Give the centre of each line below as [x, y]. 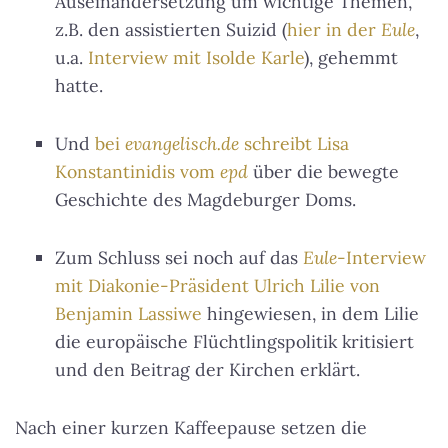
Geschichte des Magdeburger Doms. [205, 199]
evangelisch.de [182, 143]
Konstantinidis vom [137, 171]
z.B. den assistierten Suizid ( [171, 29]
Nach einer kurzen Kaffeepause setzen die [191, 427]
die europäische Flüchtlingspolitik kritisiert [234, 341]
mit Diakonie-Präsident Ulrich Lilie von [217, 285]
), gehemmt [351, 57]
